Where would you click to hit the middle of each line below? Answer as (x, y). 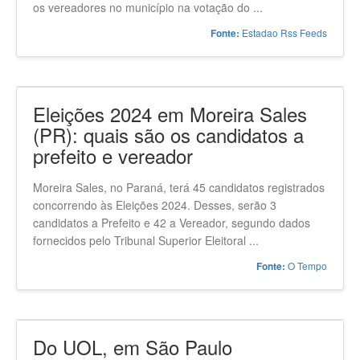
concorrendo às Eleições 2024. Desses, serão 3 (155, 205)
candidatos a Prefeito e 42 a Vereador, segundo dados (172, 223)
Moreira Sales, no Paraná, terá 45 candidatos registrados (179, 187)
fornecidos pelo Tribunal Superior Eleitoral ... (146, 240)
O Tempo (306, 266)
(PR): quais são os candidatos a (168, 135)
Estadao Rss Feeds (283, 33)
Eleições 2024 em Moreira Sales (170, 114)
